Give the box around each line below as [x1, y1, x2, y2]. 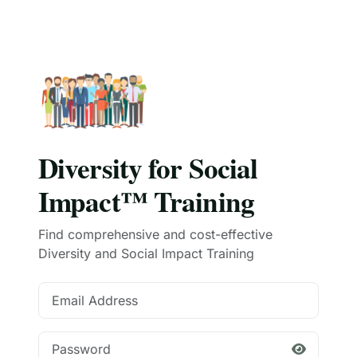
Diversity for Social [38, 147, 258, 189]
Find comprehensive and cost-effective [38, 226, 273, 243]
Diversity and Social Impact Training [38, 245, 254, 262]
